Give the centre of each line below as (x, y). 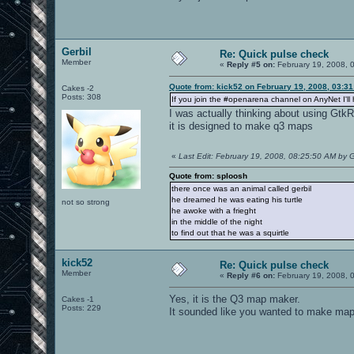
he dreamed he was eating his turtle (237, 199)
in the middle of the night (217, 221)
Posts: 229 (81, 307)
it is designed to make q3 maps (241, 126)
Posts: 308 (81, 96)
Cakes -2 (78, 88)
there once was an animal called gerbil (241, 188)
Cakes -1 (78, 299)
